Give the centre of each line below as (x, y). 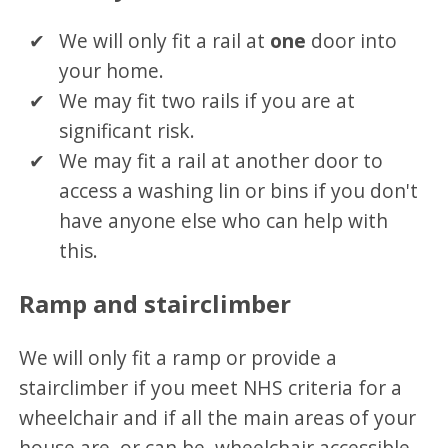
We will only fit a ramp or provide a (178, 358)
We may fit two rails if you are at (207, 100)
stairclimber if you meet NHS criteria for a (211, 388)
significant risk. (132, 130)
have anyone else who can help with (224, 220)
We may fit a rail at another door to (221, 160)
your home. (112, 70)
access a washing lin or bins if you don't (239, 190)
